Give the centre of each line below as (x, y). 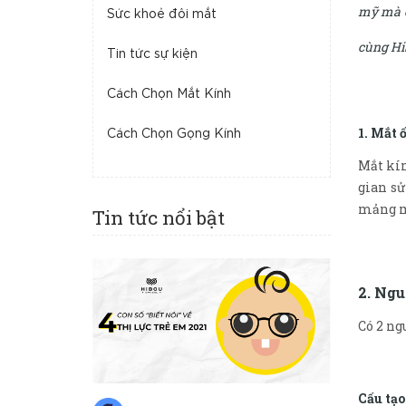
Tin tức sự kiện (152, 54)
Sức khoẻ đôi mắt (162, 14)
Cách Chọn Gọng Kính (174, 134)
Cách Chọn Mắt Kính (169, 94)
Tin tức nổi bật (159, 217)
